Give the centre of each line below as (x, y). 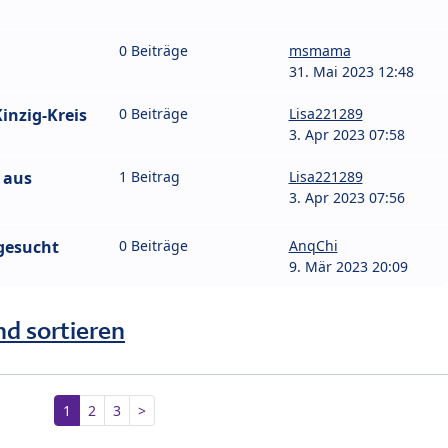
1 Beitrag (149, 177)
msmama (319, 51)
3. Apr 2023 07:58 (346, 135)
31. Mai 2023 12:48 (351, 72)
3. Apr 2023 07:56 (346, 198)
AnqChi (313, 246)
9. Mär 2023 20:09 (348, 267)
